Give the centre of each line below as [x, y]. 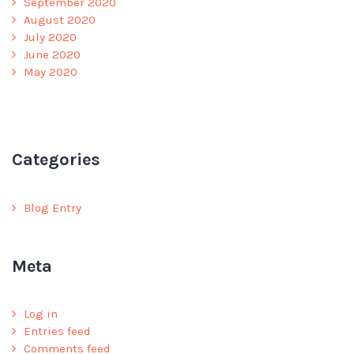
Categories [56, 159]
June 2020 [52, 55]
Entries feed [57, 331]
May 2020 [51, 72]
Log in [41, 314]
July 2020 [50, 38]
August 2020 [60, 20]
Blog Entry [53, 207]
